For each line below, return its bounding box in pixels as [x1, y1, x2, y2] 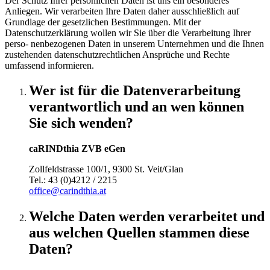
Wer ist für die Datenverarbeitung [29, 83, 240, 99]
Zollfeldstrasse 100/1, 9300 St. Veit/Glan [29, 164, 183, 175]
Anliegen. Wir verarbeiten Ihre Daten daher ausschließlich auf [5, 5, 239, 16]
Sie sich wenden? [29, 115, 133, 131]
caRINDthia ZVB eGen [29, 143, 125, 154]
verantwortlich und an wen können [29, 99, 244, 115]
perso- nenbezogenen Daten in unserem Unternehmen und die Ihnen [5, 38, 264, 49]
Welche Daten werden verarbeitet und [29, 209, 265, 225]
